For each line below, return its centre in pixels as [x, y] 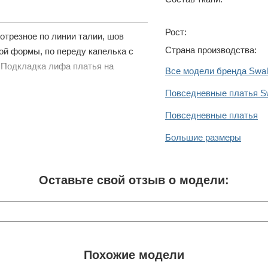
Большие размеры [203, 137]
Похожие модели [134, 255]
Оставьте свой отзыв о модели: [134, 180]
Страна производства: [211, 50]
